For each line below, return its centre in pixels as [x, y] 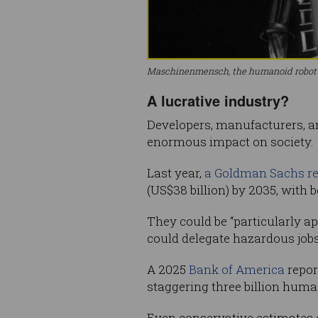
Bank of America [237, 269]
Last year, [176, 172]
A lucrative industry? [218, 100]
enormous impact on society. [230, 141]
